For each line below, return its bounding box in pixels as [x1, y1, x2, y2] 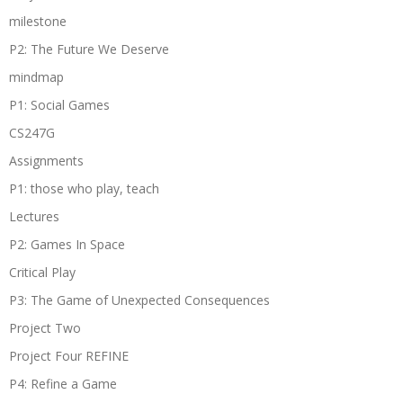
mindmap [9, 67, 64, 85]
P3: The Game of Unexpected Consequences [9, 291, 270, 309]
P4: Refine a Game [9, 374, 117, 392]
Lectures [9, 207, 59, 225]
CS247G [9, 123, 55, 141]
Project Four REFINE [9, 346, 129, 364]
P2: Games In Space [9, 235, 125, 253]
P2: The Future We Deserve [9, 40, 169, 58]
